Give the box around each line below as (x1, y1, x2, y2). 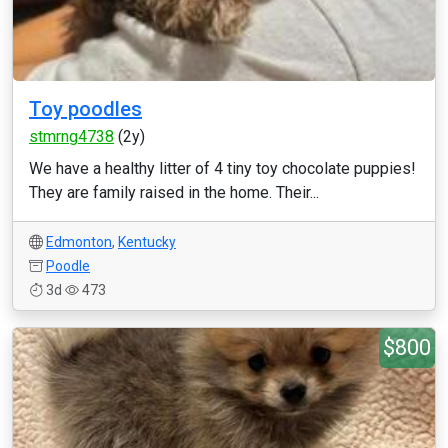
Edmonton (46, 234, 112, 250)
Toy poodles (29, 97, 142, 121)
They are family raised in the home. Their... (29, 183, 319, 202)
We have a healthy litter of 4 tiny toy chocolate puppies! (29, 159, 416, 178)
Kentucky (118, 234, 176, 250)
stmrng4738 (29, 127, 114, 146)
